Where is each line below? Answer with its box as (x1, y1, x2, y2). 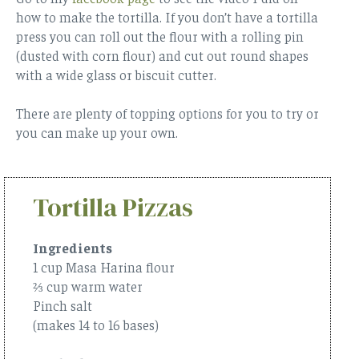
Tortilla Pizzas (33, 189, 193, 225)
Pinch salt (33, 296, 92, 314)
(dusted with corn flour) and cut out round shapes (16, 46, 309, 64)
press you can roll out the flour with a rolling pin (16, 26, 304, 45)
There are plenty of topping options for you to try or (16, 103, 319, 122)
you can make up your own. (16, 123, 178, 141)
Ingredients (33, 238, 112, 256)
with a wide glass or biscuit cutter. (16, 65, 216, 83)
